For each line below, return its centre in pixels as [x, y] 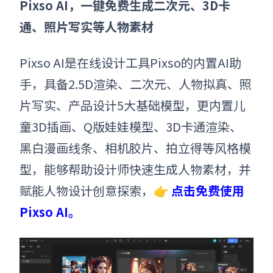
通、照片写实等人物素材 [87, 27]
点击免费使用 [208, 191]
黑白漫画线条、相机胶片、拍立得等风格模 [135, 148]
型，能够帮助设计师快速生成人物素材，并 [135, 169]
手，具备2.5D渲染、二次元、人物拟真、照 [136, 84]
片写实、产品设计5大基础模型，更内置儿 [133, 105]
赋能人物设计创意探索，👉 [95, 191]
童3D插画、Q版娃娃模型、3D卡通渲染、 [131, 127]
